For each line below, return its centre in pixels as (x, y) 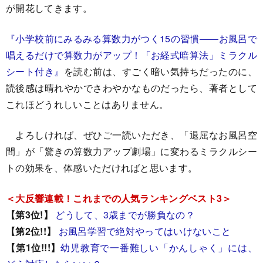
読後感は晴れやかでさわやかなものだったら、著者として (131, 88)
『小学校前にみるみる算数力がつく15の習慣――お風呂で (131, 38)
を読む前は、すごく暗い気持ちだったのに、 (161, 71)
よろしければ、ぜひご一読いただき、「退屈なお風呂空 (131, 135)
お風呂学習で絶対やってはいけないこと (145, 231)
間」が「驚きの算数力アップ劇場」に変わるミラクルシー (131, 151)
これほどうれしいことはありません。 (87, 104)
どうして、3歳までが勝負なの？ (125, 215)
